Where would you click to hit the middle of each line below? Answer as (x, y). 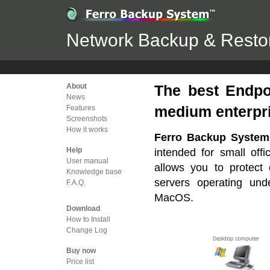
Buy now (81, 251)
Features (81, 108)
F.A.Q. (76, 183)
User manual (87, 161)
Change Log (87, 230)
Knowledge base (94, 172)
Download (83, 209)
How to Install (88, 219)
